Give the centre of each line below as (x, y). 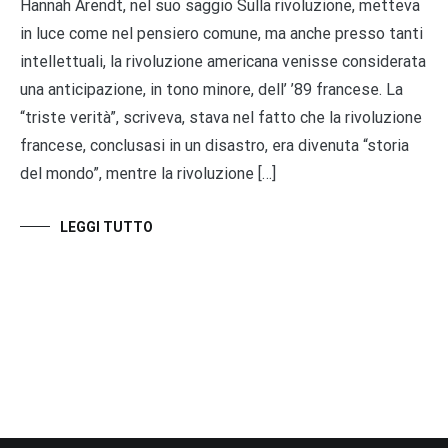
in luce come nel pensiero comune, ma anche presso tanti (221, 33)
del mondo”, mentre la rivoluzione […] (148, 173)
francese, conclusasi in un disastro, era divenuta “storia (214, 145)
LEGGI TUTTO (106, 226)
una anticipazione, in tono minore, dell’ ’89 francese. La (211, 89)
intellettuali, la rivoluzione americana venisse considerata (223, 61)
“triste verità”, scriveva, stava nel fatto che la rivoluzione (221, 117)
